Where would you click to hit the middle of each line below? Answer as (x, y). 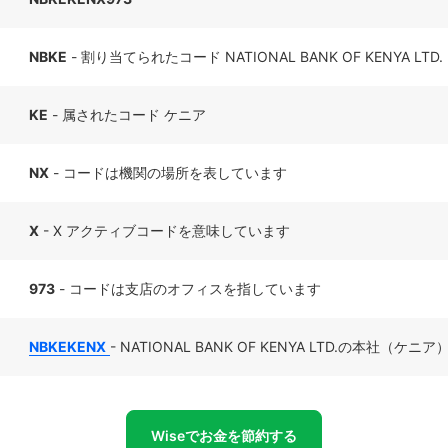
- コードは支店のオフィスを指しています (188, 288)
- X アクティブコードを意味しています (164, 230)
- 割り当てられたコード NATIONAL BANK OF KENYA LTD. (255, 56)
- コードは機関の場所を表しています (168, 172)
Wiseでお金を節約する (224, 435)
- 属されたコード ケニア (127, 114)
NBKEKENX (67, 346)
